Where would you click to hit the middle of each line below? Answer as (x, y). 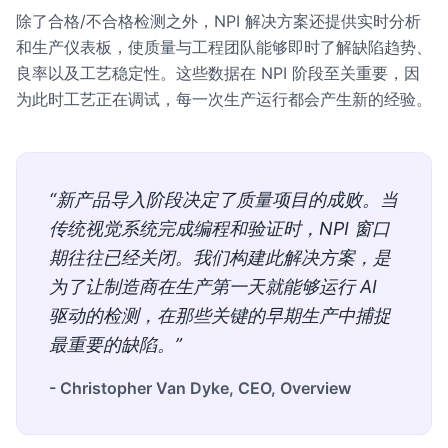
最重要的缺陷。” (115, 344)
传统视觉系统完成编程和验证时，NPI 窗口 (219, 228)
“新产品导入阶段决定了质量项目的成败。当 (223, 199)
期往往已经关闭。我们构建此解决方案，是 (220, 257)
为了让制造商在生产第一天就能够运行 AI (213, 286)
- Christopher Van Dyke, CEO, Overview (200, 388)
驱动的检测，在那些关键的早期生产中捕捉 (220, 315)
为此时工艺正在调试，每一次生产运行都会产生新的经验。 (224, 99)
